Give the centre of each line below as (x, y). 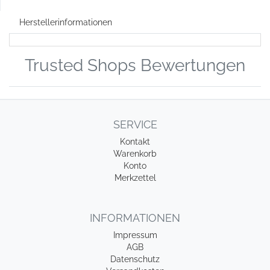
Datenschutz (135, 259)
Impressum (135, 235)
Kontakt (135, 142)
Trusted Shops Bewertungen (135, 65)
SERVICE (135, 124)
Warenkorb (135, 154)
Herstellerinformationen (66, 22)
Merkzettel (135, 178)
